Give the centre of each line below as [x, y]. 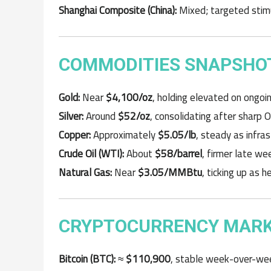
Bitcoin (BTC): [87, 259]
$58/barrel [178, 153]
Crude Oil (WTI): [91, 153]
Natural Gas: [85, 172]
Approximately [124, 135]
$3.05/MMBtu [170, 172]
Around [101, 116]
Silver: [71, 116]
